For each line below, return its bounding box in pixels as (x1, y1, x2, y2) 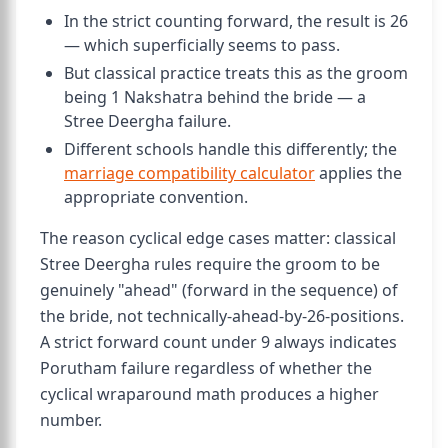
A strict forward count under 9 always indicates (40, 331, 397, 353)
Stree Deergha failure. (64, 110, 231, 132)
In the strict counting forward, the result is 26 (64, 10, 408, 32)
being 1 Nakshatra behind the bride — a (64, 86, 366, 108)
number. (40, 409, 102, 431)
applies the (315, 162, 402, 184)
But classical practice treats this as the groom (64, 62, 408, 84)
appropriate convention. (64, 186, 248, 208)
